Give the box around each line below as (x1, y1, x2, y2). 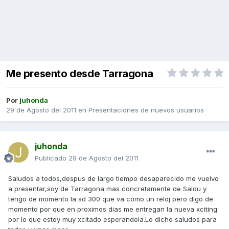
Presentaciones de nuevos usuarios (88, 106, 204, 114)
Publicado (35, 154, 68, 163)
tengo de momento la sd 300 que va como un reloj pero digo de (8, 195, 213, 203)
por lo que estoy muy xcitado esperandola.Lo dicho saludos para (8, 215, 217, 224)
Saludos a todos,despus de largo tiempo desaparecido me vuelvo (8, 174, 219, 183)
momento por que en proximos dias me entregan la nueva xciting (8, 205, 217, 214)
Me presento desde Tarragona (6, 67, 153, 80)
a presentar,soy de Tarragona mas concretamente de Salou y (8, 185, 207, 193)
